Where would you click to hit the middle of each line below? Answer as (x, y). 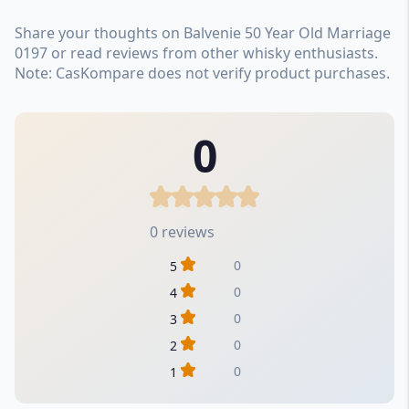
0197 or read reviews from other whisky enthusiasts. (196, 52)
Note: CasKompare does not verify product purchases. (202, 73)
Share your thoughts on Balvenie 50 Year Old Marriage (203, 32)
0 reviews (182, 231)
